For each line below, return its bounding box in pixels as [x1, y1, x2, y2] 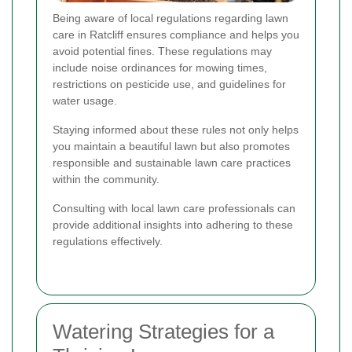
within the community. [53, 173, 159, 186]
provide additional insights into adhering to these [53, 218, 293, 232]
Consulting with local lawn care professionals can [53, 202, 295, 215]
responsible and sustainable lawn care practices [53, 156, 291, 170]
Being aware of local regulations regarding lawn [53, 12, 288, 25]
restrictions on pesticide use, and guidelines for [53, 78, 286, 91]
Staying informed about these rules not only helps [53, 123, 299, 137]
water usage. [53, 94, 117, 108]
